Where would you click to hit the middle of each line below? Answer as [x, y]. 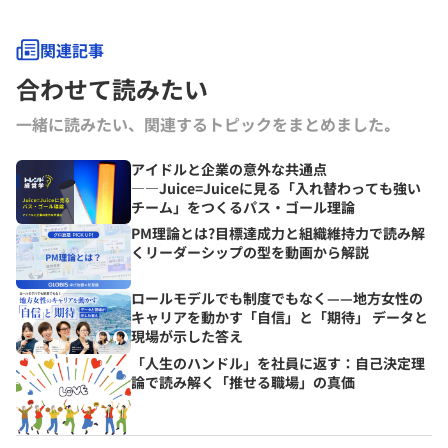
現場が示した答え [187, 336]
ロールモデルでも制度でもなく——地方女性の [277, 298]
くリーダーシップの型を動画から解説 [250, 252]
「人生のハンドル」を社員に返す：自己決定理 [278, 362]
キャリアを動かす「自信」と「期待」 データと [279, 317]
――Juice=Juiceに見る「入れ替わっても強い [276, 187]
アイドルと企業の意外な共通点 [229, 168]
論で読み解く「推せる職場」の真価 [243, 381]
